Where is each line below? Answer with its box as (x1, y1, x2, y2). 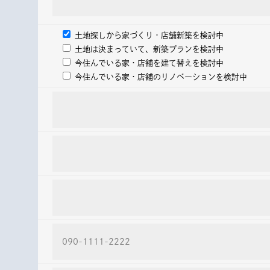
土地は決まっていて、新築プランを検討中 (75, 45, 224, 54)
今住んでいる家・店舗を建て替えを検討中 (75, 59, 224, 67)
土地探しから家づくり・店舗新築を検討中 (75, 31, 224, 40)
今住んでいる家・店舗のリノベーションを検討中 (75, 73, 247, 81)
